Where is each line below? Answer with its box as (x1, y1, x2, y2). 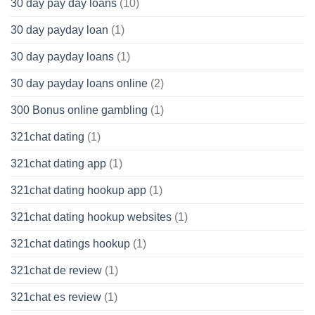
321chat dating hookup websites (11, 211, 172, 224)
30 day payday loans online (11, 77, 148, 90)
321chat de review (11, 264, 102, 277)
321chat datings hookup (11, 238, 130, 250)
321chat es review (11, 291, 101, 304)
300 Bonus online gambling (11, 104, 148, 117)
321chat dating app (11, 157, 106, 170)
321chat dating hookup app (11, 184, 146, 197)
